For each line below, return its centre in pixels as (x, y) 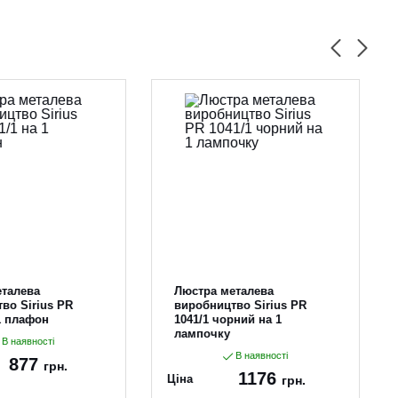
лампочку (203, 334)
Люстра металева (224, 291)
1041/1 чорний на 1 (228, 319)
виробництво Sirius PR (241, 305)
